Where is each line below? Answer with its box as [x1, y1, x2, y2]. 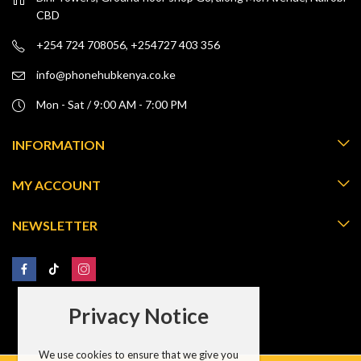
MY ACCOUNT [12, 176, 101, 193]
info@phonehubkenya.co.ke [36, 67, 176, 81]
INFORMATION [12, 136, 105, 152]
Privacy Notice [68, 303, 210, 330]
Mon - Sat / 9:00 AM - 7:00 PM [36, 97, 187, 111]
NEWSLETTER [12, 217, 98, 233]
